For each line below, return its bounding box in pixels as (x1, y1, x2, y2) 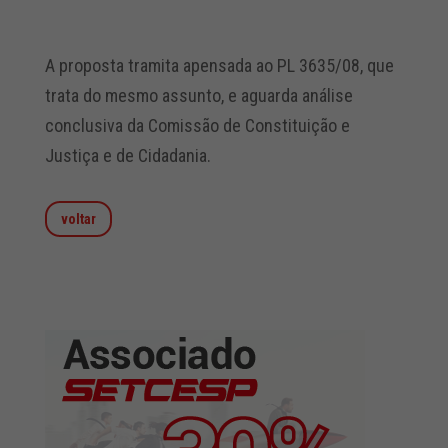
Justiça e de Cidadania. (44, 145, 211, 166)
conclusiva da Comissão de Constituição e (44, 115, 350, 136)
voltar (60, 211, 96, 227)
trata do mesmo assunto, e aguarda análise (44, 85, 353, 106)
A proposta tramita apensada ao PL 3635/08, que (44, 55, 394, 76)
